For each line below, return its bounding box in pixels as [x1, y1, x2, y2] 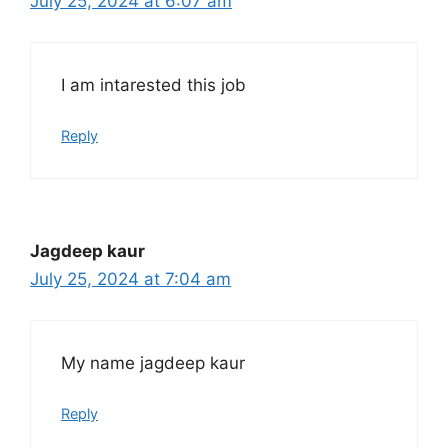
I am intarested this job [61, 74, 246, 95]
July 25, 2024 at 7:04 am [30, 269, 231, 290]
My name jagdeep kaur [61, 352, 245, 373]
